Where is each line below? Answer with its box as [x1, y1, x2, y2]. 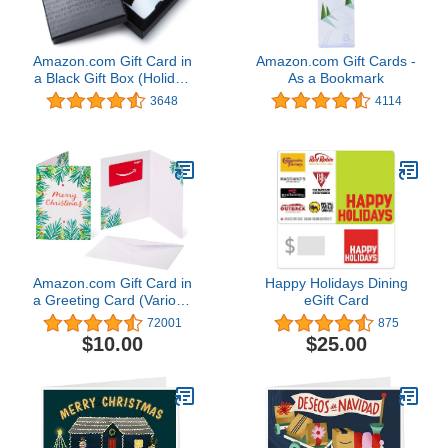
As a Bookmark [288, 69, 384, 86]
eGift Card [303, 292, 369, 309]
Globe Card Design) [49, 86, 175, 103]
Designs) [84, 309, 140, 326]
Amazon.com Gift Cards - [256, 52, 416, 69]
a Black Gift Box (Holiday [34, 69, 190, 86]
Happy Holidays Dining [264, 275, 408, 292]
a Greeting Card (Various [33, 292, 191, 309]
